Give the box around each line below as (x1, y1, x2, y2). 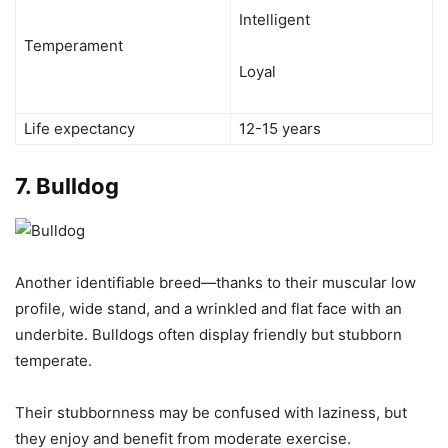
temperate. (15, 350, 92, 370)
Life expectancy (24, 118, 135, 138)
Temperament (24, 35, 123, 55)
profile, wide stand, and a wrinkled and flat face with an (15, 298, 402, 318)
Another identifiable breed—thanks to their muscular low (15, 272, 416, 292)
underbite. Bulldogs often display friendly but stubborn (15, 324, 402, 344)
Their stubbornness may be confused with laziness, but (15, 402, 407, 422)
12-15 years (239, 118, 321, 138)
